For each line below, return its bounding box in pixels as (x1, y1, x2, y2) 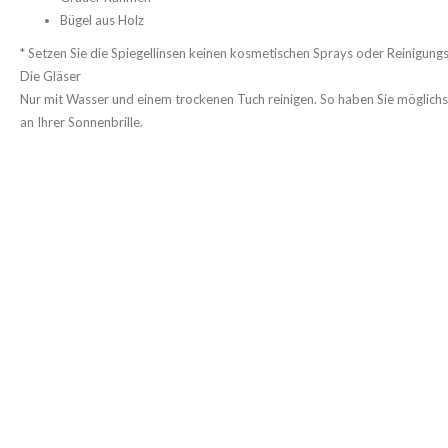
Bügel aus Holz (60, 12, 144, 28)
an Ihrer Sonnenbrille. (20, 114, 143, 130)
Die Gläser (20, 68, 81, 84)
